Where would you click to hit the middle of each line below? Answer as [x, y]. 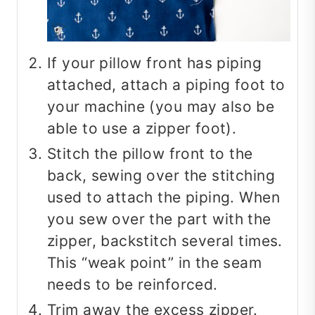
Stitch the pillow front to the [150, 154]
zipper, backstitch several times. [165, 241]
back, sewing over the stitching [161, 176]
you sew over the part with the [159, 219]
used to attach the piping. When [164, 198]
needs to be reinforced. [133, 285]
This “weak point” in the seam [155, 263]
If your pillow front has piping [155, 63]
